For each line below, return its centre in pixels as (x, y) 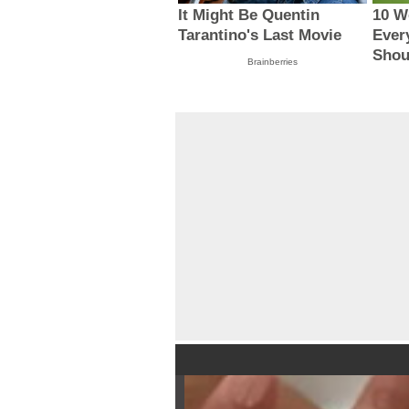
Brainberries (272, 62)
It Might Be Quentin (249, 16)
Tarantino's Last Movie (260, 36)
